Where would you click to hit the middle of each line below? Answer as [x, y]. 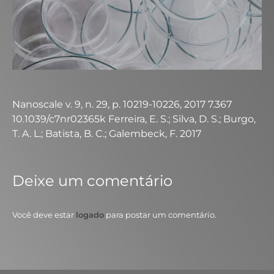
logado [90, 215]
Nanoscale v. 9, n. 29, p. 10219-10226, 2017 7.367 [122, 104]
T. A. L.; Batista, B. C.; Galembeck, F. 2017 [107, 134]
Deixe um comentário [92, 181]
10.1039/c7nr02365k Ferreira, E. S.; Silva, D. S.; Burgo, [134, 119]
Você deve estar [44, 215]
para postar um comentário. [160, 215]
